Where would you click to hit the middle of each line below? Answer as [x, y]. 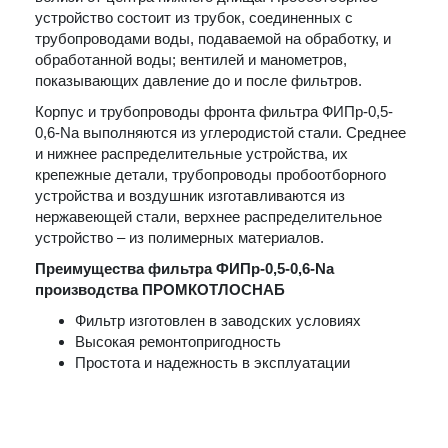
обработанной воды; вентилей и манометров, [191, 59]
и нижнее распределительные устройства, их [191, 153]
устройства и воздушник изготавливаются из [190, 195]
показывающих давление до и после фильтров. [198, 80]
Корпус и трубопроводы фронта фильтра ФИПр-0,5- [214, 111]
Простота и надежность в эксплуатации [212, 362]
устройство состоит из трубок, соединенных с [194, 17]
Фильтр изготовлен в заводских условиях [218, 320]
